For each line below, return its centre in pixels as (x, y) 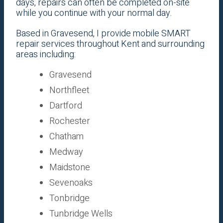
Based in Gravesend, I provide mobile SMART (103, 34)
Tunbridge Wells (81, 214)
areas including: (46, 55)
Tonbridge (69, 199)
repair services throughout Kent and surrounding (110, 44)
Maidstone (69, 168)
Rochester (69, 121)
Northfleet (69, 91)
